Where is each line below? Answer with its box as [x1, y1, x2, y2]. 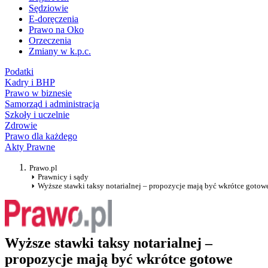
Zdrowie [5, 120, 37, 131]
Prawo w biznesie [5, 88, 72, 99]
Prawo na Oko [29, 25, 84, 35]
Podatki [5, 66, 33, 77]
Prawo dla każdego [5, 131, 77, 142]
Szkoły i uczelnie [5, 109, 69, 120]
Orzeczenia [29, 35, 71, 46]
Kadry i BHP [5, 77, 55, 88]
